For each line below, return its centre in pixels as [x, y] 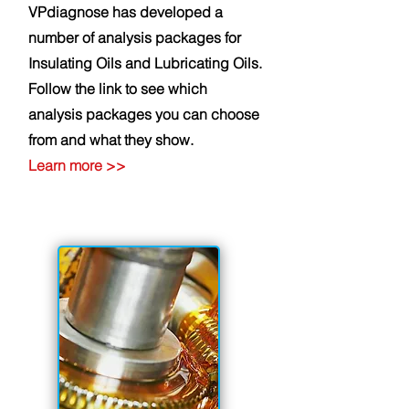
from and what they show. [111, 140]
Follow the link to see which [118, 89]
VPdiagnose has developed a [126, 12]
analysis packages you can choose [144, 114]
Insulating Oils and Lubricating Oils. [145, 63]
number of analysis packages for [135, 37]
